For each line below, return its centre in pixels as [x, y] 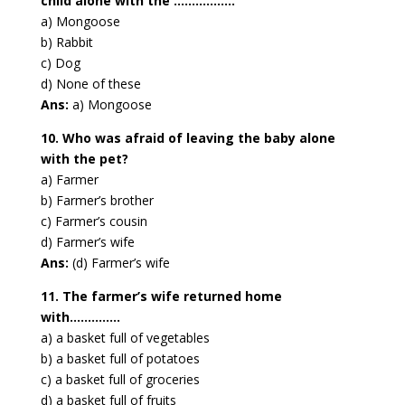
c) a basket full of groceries [120, 380]
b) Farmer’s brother [97, 201]
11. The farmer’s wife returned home [161, 297]
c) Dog [60, 63]
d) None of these [90, 84]
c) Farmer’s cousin [94, 221]
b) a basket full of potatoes [120, 359]
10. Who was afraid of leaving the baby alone [188, 138]
